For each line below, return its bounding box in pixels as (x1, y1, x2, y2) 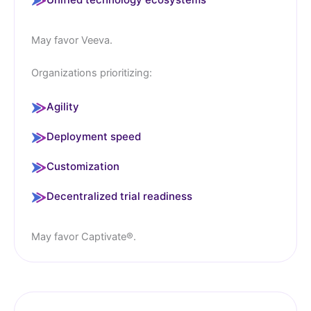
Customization (47, 160, 119, 174)
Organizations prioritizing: (31, 67, 152, 80)
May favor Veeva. (31, 33, 112, 47)
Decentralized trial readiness (47, 190, 192, 203)
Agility (47, 100, 79, 114)
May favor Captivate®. (31, 230, 136, 244)
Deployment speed (47, 130, 141, 144)
